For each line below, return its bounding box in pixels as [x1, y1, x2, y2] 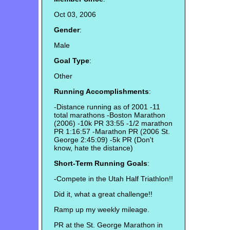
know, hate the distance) [53, 144, 133, 152]
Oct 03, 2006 [53, 10, 96, 19]
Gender [53, 26, 80, 34]
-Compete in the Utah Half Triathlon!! [53, 175, 173, 183]
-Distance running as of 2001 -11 [53, 103, 160, 111]
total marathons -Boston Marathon [53, 111, 165, 120]
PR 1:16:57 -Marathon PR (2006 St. [53, 127, 170, 136]
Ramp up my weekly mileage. [53, 205, 149, 214]
